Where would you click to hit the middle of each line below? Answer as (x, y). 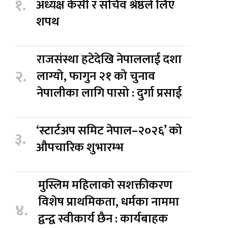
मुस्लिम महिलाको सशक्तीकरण (106, 186)
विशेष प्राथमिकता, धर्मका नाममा (109, 202)
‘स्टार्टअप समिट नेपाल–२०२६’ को (109, 131)
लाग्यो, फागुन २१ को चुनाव (96, 77)
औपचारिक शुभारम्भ (80, 148)
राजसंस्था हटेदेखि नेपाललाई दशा (109, 60)
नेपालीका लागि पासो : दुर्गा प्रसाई (109, 93)
